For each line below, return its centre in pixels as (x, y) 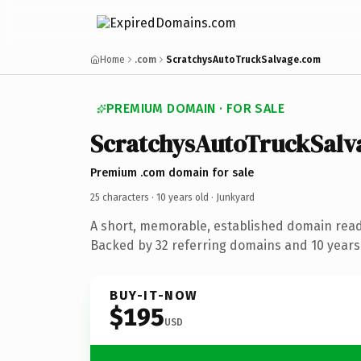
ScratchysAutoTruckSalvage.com (243, 60)
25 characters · (123, 197)
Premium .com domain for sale (172, 172)
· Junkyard (232, 197)
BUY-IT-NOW (154, 295)
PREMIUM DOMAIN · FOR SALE (195, 108)
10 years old (183, 197)
